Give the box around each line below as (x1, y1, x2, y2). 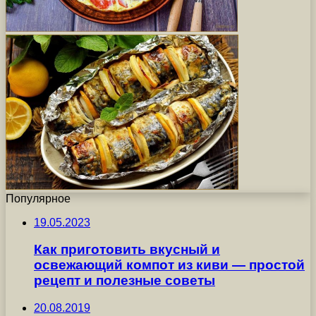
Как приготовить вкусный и (34, 242, 220, 257)
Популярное (6, 192, 71, 205)
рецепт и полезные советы (34, 273, 215, 288)
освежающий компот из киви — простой (34, 257, 305, 273)
